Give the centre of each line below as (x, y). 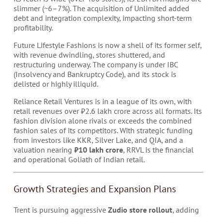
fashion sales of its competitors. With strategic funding (103, 130)
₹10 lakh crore (99, 150)
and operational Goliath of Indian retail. (79, 159)
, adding (186, 210)
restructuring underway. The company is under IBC (96, 64)
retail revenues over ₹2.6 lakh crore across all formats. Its (108, 111)
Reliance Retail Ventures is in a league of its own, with (103, 101)
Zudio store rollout (140, 210)
